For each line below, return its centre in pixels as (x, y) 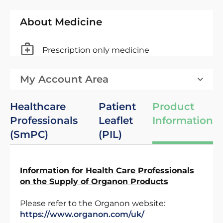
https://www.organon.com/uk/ (82, 214)
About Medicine (61, 22)
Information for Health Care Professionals (107, 170)
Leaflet (116, 120)
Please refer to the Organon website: (93, 203)
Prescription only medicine (96, 50)
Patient (117, 107)
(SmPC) (29, 134)
